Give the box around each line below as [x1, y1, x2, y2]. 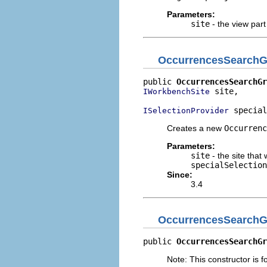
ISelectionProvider [143, 105, 229, 115]
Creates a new [167, 123, 224, 133]
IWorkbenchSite [143, 86, 210, 96]
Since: [167, 169, 193, 179]
